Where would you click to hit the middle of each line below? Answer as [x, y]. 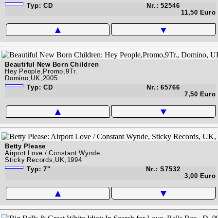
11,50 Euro [199, 12]
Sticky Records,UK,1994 [44, 160]
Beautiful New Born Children [52, 64]
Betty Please [25, 146]
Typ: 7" [38, 169]
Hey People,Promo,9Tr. [41, 71]
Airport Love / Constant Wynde [53, 153]
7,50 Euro [200, 94]
